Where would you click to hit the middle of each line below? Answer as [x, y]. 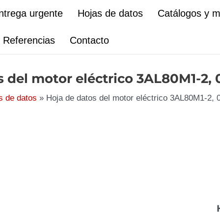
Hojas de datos [110, 13]
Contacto [89, 40]
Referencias [29, 40]
